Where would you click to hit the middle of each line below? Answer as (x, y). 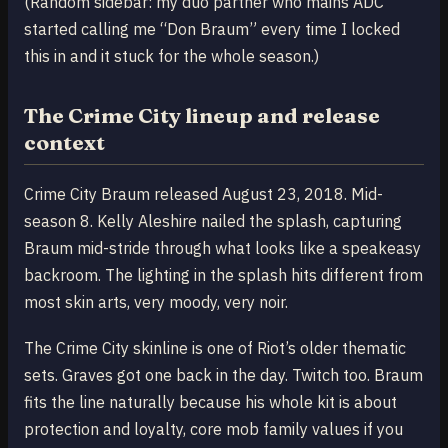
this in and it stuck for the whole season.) (171, 55)
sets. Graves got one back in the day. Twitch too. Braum (223, 374)
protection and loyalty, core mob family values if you (213, 428)
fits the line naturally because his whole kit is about (210, 401)
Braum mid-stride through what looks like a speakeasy (222, 247)
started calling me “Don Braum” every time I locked (212, 28)
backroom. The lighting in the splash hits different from (223, 274)
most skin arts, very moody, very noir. (156, 301)
